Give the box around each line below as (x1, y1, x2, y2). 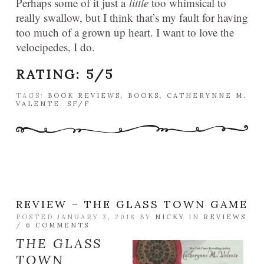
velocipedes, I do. (16, 39, 95, 55)
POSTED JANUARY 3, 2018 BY (16, 213, 155, 222)
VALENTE (16, 100, 60, 108)
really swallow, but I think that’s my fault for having (16, 10, 248, 25)
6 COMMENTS (26, 221, 90, 230)
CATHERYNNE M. (167, 91, 247, 100)
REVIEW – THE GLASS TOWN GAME (16, 197, 248, 212)
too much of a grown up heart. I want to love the (16, 25, 234, 40)
